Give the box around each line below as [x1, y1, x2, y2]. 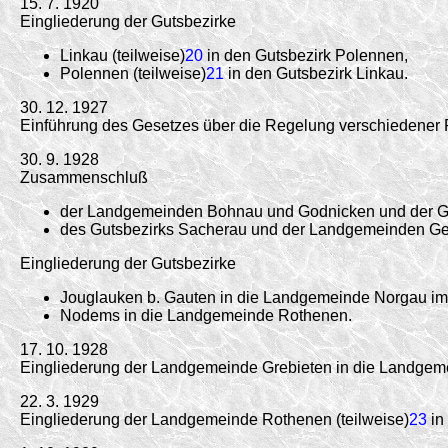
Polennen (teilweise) [60, 64, 206, 82]
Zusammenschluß [20, 168, 148, 186]
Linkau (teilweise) [60, 46, 185, 64]
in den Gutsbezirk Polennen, [203, 46, 408, 64]
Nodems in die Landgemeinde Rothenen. [60, 306, 352, 324]
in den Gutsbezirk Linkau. [224, 64, 408, 82]
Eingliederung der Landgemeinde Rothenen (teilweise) [20, 410, 409, 428]
